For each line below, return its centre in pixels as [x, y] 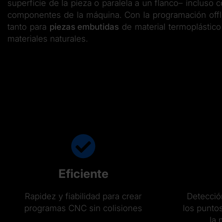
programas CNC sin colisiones [83, 208]
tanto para [28, 27]
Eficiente [83, 173]
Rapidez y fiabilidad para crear [83, 196]
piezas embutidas [84, 27]
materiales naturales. [48, 39]
